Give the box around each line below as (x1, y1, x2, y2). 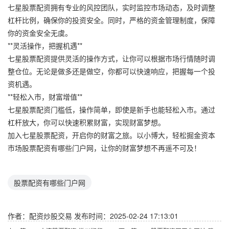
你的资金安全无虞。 (8, 27, 72, 38)
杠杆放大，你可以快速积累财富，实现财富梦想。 (8, 117, 165, 127)
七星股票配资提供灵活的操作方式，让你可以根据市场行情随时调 (8, 53, 215, 63)
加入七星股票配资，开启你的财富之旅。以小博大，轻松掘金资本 (8, 129, 215, 140)
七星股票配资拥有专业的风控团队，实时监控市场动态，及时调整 (8, 2, 215, 12)
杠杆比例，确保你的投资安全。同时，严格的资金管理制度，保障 (8, 14, 215, 25)
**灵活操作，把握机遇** (8, 40, 82, 51)
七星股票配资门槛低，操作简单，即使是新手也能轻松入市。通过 (8, 104, 215, 114)
